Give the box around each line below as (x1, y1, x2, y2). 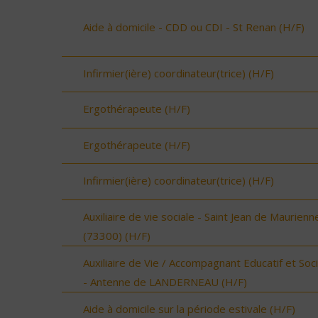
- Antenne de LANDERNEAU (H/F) (83, 274, 247, 289)
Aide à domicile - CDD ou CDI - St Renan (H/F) (83, 19, 305, 34)
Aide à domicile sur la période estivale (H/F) (83, 301, 295, 316)
